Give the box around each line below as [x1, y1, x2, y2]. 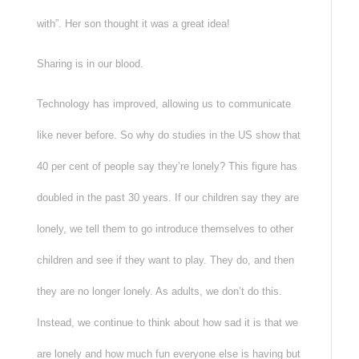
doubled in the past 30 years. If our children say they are [36, 192, 299, 204]
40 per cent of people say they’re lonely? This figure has [36, 160, 297, 173]
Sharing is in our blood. [36, 58, 143, 71]
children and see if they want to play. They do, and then [36, 254, 294, 267]
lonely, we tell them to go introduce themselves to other [36, 223, 293, 236]
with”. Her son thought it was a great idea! [36, 18, 230, 30]
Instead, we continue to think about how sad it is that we [36, 317, 298, 329]
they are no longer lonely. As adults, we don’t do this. [36, 285, 282, 298]
